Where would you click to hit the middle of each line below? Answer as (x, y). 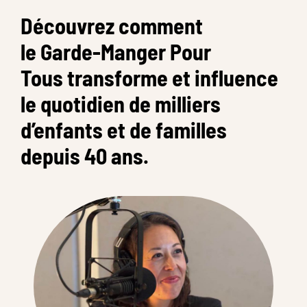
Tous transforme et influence (149, 77)
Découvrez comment (112, 25)
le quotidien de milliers (121, 103)
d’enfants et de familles (124, 129)
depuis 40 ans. (85, 155)
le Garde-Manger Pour (116, 51)
